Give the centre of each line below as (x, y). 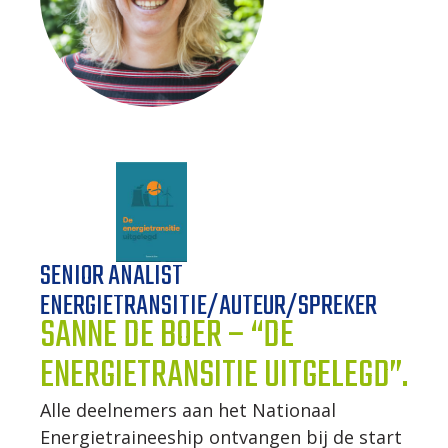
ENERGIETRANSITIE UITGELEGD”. (223, 377)
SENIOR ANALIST (111, 277)
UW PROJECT (103, 109)
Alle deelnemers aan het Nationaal (187, 410)
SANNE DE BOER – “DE (166, 337)
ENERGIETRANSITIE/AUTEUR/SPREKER (208, 307)
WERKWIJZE (102, 50)
